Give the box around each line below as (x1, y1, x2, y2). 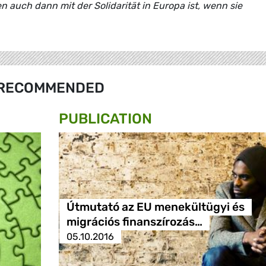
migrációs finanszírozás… (66, 215, 202, 229)
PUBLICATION (59, 110, 152, 128)
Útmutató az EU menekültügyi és (66, 200, 245, 214)
